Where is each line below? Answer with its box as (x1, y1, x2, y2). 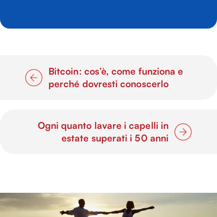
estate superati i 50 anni (62, 132, 169, 144)
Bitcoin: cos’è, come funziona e (48, 65, 184, 77)
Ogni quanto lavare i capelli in (37, 119, 169, 131)
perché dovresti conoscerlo (48, 77, 169, 90)
